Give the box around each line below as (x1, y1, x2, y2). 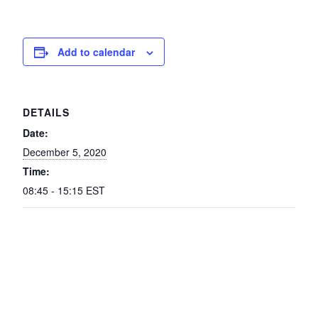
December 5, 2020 (23, 144, 106, 159)
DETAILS (23, 104, 70, 119)
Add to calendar (57, 44, 135, 59)
